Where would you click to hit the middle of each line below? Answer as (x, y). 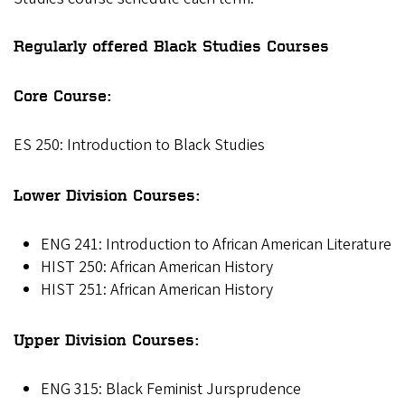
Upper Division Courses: (107, 339)
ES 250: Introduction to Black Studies (141, 145)
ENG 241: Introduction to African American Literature (216, 244)
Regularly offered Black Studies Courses (171, 45)
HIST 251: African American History (166, 289)
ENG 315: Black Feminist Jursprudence (171, 390)
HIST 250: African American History (157, 267)
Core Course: (63, 94)
